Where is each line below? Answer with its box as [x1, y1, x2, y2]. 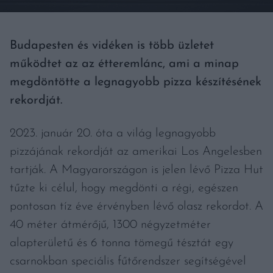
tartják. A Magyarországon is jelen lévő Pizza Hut [10, 164, 263, 176]
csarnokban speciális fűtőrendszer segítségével [10, 255, 246, 268]
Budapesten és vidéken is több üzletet [10, 40, 214, 52]
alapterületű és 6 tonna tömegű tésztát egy [10, 237, 233, 249]
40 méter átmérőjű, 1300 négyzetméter [10, 219, 211, 231]
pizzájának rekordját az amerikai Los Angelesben [10, 146, 262, 158]
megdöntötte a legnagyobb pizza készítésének [10, 76, 261, 88]
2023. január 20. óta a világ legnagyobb [10, 127, 216, 140]
